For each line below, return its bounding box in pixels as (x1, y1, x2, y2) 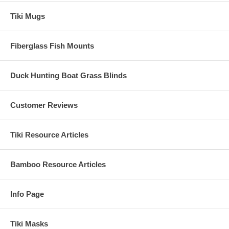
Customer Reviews (10, 100, 78, 109)
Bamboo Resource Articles (10, 159, 106, 169)
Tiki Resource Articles (10, 130, 88, 139)
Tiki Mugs (10, 11, 45, 20)
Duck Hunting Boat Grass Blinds (10, 71, 127, 80)
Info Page (10, 189, 44, 198)
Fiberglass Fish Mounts (10, 41, 94, 50)
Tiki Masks (10, 219, 48, 228)
